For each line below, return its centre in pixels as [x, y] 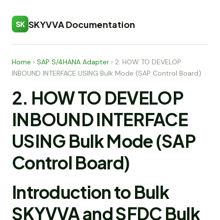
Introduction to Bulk [90, 192]
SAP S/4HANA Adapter [73, 62]
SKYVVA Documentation [82, 24]
